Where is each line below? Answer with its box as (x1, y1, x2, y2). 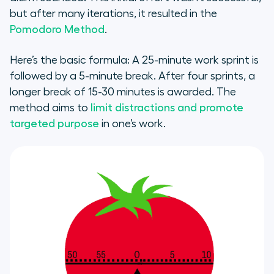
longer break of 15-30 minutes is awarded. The (10, 86, 236, 98)
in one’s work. (99, 118, 166, 130)
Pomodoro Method (10, 24, 105, 35)
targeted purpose (10, 118, 99, 130)
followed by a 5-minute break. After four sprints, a (10, 70, 255, 82)
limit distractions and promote (91, 102, 243, 114)
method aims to (10, 102, 91, 114)
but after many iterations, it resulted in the (10, 8, 217, 20)
